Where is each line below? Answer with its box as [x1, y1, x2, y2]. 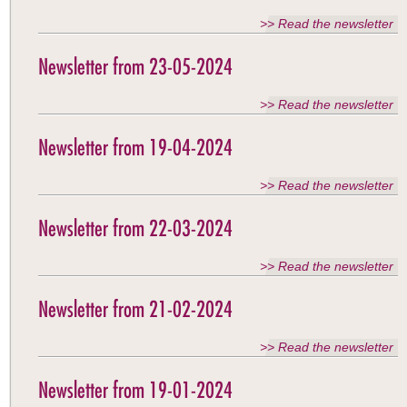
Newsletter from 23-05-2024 [38, 53, 233, 80]
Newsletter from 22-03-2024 [38, 214, 233, 242]
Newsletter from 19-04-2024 [38, 134, 233, 161]
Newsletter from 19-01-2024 [38, 376, 233, 403]
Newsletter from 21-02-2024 [38, 295, 233, 323]
